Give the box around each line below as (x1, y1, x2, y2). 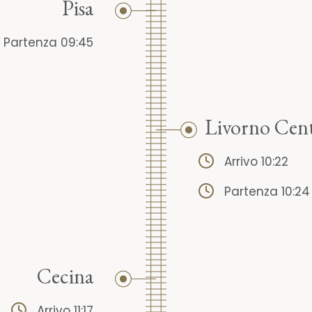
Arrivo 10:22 (224, 153, 288, 171)
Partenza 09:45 (3, 34, 93, 52)
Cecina (37, 263, 93, 290)
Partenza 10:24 (224, 183, 310, 201)
